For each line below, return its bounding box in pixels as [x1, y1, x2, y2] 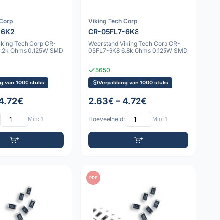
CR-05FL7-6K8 [88, 27, 139, 36]
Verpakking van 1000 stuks [98, 79, 169, 86]
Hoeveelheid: [88, 115, 125, 123]
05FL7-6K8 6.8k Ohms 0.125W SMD [88, 47, 188, 55]
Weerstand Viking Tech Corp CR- [88, 40, 181, 48]
